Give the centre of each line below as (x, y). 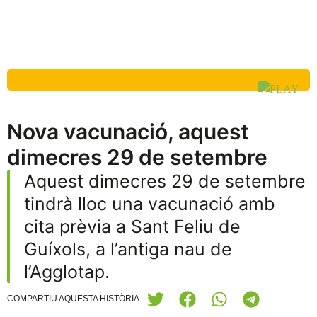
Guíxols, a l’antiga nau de (128, 249)
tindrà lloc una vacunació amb (150, 204)
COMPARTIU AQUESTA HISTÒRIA (73, 299)
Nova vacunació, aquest (128, 132)
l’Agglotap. (67, 272)
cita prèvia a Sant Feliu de (132, 226)
